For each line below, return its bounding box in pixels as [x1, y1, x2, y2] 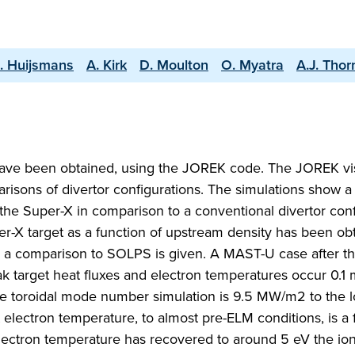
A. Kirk [86, 55, 127, 75]
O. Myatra [221, 55, 284, 75]
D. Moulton [139, 55, 208, 75]
